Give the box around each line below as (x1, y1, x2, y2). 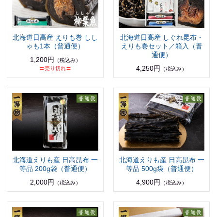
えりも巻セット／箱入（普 (121, 42, 202, 50)
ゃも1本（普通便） (26, 42, 85, 50)
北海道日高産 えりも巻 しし (13, 33, 98, 42)
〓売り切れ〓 (39, 65, 72, 72)
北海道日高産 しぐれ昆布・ (120, 33, 203, 42)
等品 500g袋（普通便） (125, 164, 198, 172)
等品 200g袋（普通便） (19, 164, 92, 172)
